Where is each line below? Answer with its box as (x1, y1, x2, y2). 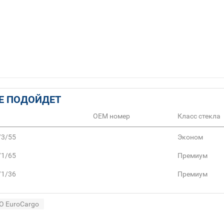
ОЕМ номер (93, 112, 130, 120)
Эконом (177, 133, 203, 141)
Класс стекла (177, 112, 220, 120)
